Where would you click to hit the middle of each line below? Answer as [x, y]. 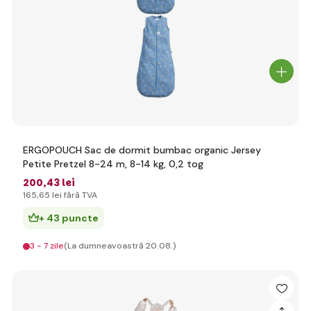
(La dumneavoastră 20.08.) [120, 246]
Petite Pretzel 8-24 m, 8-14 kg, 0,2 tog [113, 164]
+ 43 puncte [69, 218]
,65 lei [49, 195]
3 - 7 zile [47, 246]
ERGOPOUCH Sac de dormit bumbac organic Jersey [142, 150]
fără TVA [79, 195]
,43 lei [59, 183]
